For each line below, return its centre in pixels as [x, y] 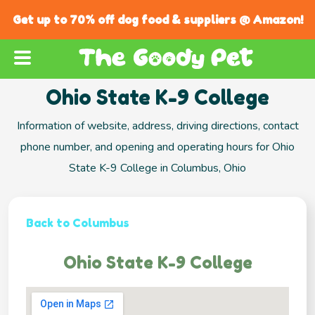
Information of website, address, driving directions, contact [157, 126]
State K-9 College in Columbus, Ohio [157, 168]
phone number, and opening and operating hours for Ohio [157, 147]
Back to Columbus [78, 223]
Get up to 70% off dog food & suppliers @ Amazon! [157, 20]
